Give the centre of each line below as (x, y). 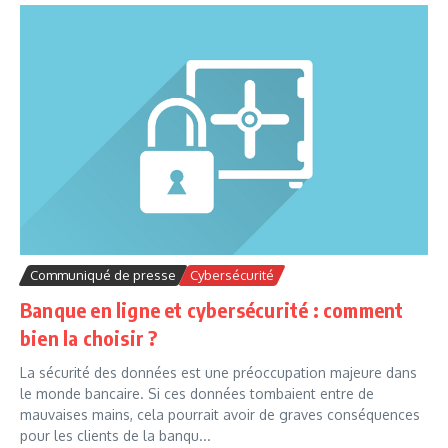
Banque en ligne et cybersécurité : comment (212, 310)
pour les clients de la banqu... (115, 436)
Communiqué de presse (103, 275)
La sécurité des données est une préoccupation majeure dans (218, 373)
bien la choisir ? (89, 338)
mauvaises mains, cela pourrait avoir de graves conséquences (220, 415)
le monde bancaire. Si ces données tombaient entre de (197, 394)
